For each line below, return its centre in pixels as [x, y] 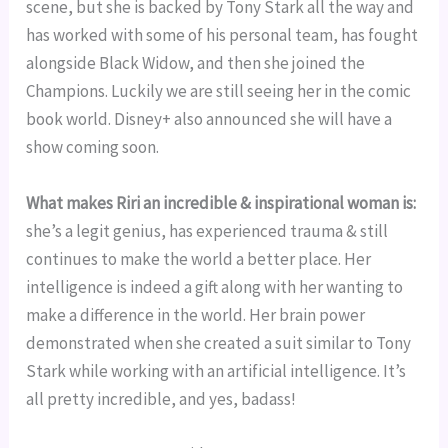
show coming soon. [93, 147]
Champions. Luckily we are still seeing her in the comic [219, 91]
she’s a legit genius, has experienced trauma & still [207, 230]
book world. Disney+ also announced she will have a [209, 119]
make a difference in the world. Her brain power [196, 314]
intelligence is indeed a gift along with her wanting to [215, 286]
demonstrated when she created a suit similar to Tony [219, 342]
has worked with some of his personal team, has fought [222, 35]
